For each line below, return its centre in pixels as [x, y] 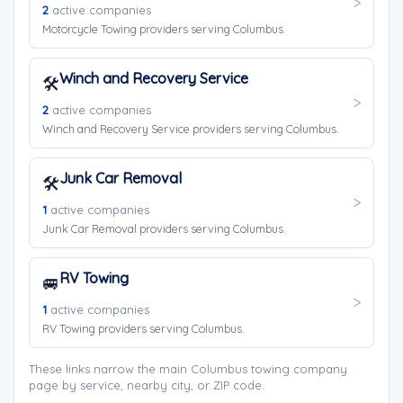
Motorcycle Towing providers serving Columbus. [164, 29]
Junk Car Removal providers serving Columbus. [164, 228]
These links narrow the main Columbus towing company [188, 369]
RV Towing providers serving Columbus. [143, 328]
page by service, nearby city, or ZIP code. [147, 385]
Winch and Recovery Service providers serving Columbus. [191, 129]
